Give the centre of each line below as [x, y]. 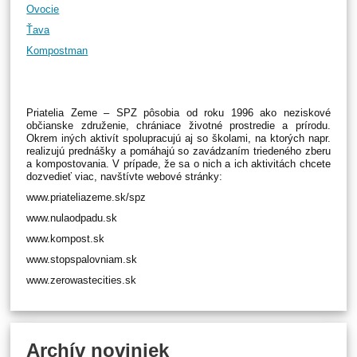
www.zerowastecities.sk [82, 280]
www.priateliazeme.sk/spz [86, 197]
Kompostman [57, 50]
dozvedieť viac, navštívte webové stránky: [125, 176]
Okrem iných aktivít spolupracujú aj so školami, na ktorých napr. [178, 138]
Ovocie [43, 9]
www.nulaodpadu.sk [72, 218]
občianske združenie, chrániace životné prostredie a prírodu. [178, 125]
